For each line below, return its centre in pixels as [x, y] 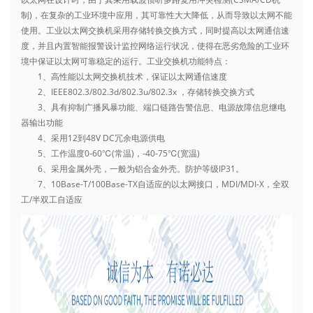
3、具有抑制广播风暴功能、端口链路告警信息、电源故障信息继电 [153, 107]
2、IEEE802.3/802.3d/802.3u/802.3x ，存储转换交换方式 [138, 92]
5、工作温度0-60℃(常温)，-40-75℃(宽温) [110, 153]
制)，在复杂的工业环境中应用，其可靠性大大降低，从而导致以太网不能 [156, 15]
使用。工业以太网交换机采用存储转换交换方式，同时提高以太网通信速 [155, 30]
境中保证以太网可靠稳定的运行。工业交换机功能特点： [126, 61]
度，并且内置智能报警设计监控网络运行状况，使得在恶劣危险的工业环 [155, 45]
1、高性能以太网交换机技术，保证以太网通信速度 [124, 76]
